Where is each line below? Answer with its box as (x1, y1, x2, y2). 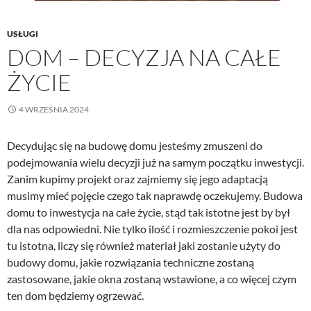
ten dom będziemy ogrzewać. (7, 288, 144, 302)
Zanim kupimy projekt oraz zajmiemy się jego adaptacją (7, 171, 268, 185)
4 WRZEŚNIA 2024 (19, 103, 89, 115)
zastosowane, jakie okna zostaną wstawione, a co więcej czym (7, 271, 296, 285)
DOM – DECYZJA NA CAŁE (7, 42, 281, 72)
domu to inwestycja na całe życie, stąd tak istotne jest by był (7, 205, 290, 219)
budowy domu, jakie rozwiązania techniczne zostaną (7, 255, 254, 269)
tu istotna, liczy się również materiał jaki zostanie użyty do (7, 238, 280, 252)
